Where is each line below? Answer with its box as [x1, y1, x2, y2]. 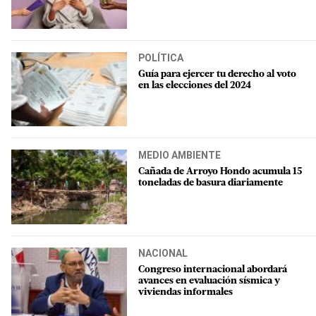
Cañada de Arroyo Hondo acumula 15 [138, 166, 302, 178]
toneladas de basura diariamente [138, 178, 283, 189]
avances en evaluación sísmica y [138, 275, 280, 286]
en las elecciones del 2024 [138, 80, 251, 91]
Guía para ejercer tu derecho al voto [138, 68, 296, 80]
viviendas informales [138, 286, 233, 298]
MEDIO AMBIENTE [138, 150, 221, 162]
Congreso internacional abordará [138, 264, 287, 275]
